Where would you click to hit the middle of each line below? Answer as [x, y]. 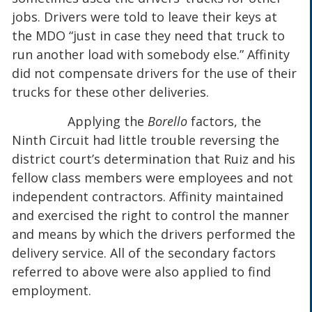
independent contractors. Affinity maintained [148, 196]
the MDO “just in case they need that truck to [149, 36]
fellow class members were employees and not [153, 177]
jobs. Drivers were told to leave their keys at [145, 17]
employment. [52, 290]
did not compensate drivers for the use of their [155, 73]
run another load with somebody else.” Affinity [151, 55]
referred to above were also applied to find [142, 271]
